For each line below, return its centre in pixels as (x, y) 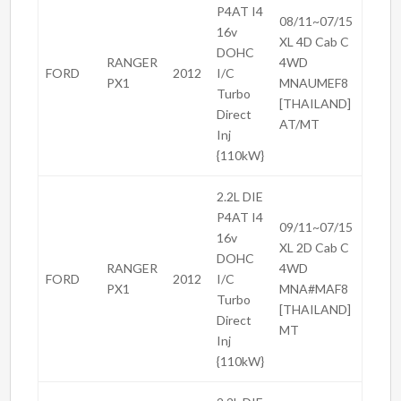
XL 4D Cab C (315, 42)
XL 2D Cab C (315, 248)
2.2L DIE (240, 197)
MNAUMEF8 (314, 83)
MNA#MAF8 (314, 289)
